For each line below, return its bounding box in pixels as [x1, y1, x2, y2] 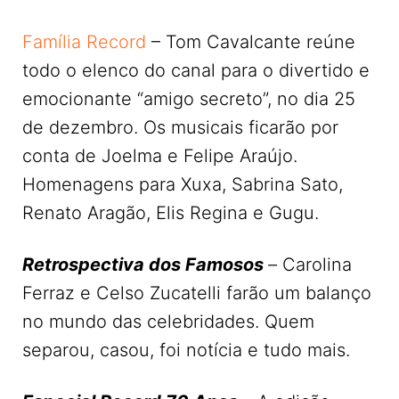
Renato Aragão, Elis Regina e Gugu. [22, 201, 319, 224]
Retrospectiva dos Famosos [22, 253, 268, 275]
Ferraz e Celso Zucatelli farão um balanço [22, 281, 371, 304]
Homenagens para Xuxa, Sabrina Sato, [22, 173, 343, 195]
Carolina [277, 253, 352, 275]
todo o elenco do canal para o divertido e [22, 59, 370, 81]
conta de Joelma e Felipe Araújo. [22, 144, 297, 167]
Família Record [22, 30, 146, 53]
